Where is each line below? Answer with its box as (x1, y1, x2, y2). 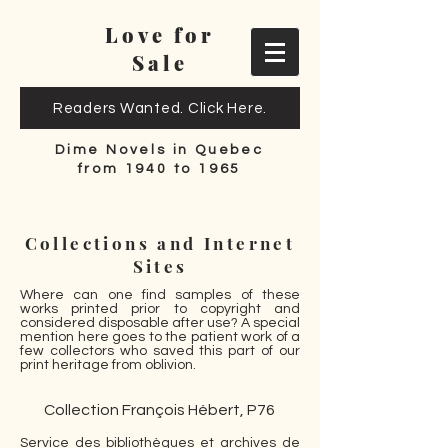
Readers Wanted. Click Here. (52, 100, 268, 116)
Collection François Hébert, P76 (44, 402, 275, 418)
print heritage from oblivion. (20, 358, 196, 372)
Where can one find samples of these (20, 288, 300, 302)
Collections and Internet (24, 232, 296, 254)
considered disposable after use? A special (20, 316, 300, 330)
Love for (105, 21, 215, 48)
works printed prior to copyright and (20, 302, 300, 316)
